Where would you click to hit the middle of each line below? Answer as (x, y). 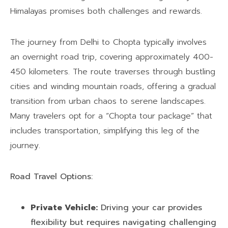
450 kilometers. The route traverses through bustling (113, 72)
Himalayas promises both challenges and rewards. (106, 11)
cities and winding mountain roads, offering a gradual (113, 86)
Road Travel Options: (51, 176)
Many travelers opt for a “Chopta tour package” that (111, 116)
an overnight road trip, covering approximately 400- (112, 57)
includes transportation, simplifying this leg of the (105, 131)
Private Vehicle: (64, 207)
